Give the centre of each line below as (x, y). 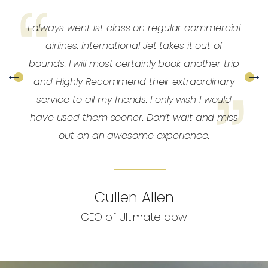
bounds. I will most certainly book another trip (134, 64)
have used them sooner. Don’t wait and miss (134, 118)
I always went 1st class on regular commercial (134, 28)
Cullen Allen (134, 197)
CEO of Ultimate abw (134, 217)
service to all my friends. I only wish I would (134, 100)
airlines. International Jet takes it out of (134, 46)
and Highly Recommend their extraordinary (134, 82)
